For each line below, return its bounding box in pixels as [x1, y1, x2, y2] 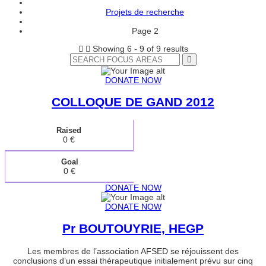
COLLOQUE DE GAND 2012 [52, 95, 214, 109]
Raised [56, 125, 81, 135]
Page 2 [131, 26, 159, 36]
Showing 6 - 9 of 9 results [92, 43, 188, 53]
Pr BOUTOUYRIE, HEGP [62, 221, 204, 236]
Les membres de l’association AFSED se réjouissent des [27, 246, 239, 256]
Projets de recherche [106, 7, 184, 17]
